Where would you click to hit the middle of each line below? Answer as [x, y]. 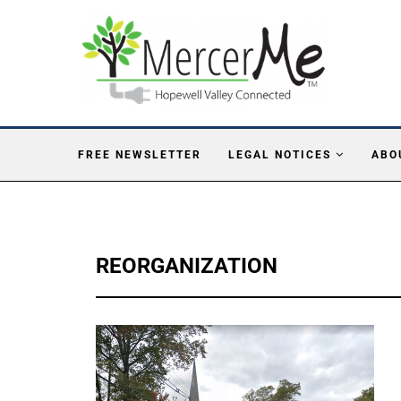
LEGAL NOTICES [280, 154]
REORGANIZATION [187, 265]
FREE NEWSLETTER [140, 154]
